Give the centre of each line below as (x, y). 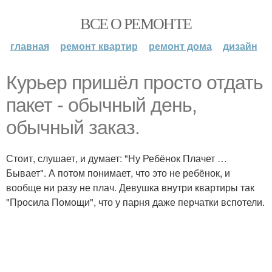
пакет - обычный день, (101, 105)
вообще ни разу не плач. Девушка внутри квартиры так (130, 187)
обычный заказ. (73, 127)
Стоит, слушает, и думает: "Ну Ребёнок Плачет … (117, 158)
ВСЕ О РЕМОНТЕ (136, 23)
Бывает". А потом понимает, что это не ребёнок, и (118, 173)
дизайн (240, 46)
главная (29, 46)
